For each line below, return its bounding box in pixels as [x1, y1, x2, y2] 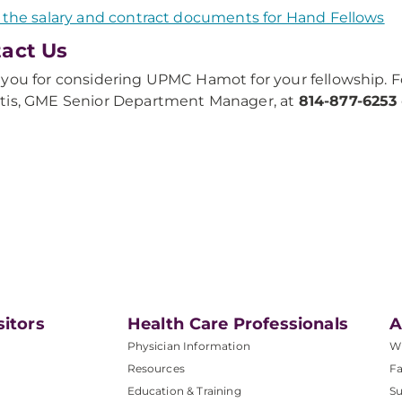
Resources [127, 362, 185, 375]
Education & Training [127, 384, 241, 398]
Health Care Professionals [127, 314, 348, 334]
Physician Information [127, 339, 250, 353]
